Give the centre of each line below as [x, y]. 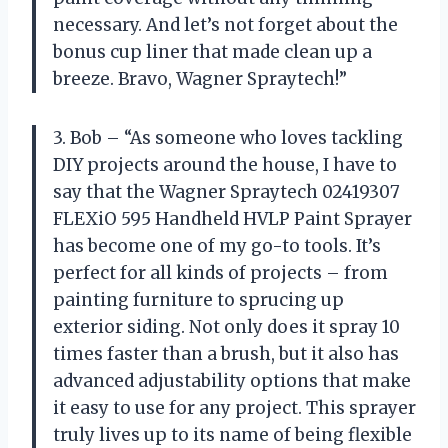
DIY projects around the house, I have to [225, 164]
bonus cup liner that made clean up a [212, 51]
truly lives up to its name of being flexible [232, 434]
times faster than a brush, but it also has [226, 353]
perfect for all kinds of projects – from [220, 272]
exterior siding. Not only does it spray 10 [226, 326]
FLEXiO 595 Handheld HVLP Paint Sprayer [232, 218]
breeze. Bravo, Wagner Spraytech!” [200, 78]
